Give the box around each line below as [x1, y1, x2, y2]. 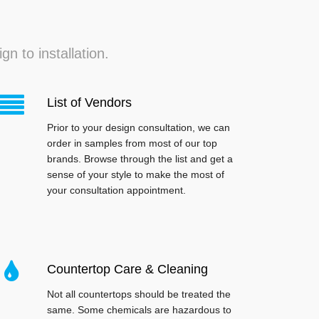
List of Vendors [47, 95, 132, 110]
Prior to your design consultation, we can [47, 122, 230, 134]
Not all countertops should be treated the [47, 288, 231, 300]
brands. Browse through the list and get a [47, 153, 233, 165]
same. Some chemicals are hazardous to [47, 304, 231, 316]
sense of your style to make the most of [47, 169, 224, 181]
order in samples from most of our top [47, 137, 217, 150]
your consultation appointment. [47, 184, 186, 197]
